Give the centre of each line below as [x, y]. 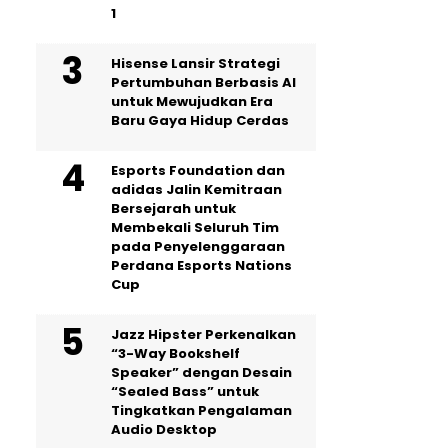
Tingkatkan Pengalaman [201, 410]
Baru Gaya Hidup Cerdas [200, 120]
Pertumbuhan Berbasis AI [203, 82]
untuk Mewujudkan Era [192, 101]
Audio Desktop [164, 429]
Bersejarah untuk [173, 208]
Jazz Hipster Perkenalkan [203, 334]
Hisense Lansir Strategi [195, 63]
